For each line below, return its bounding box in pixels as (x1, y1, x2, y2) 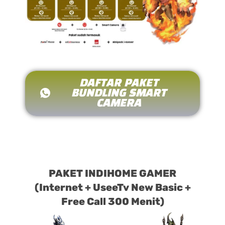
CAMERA (96, 98, 141, 109)
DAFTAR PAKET (79, 78, 158, 89)
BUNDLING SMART (71, 88, 166, 99)
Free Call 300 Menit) (61, 195, 164, 208)
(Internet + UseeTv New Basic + (34, 181, 191, 194)
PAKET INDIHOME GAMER (49, 167, 176, 180)
